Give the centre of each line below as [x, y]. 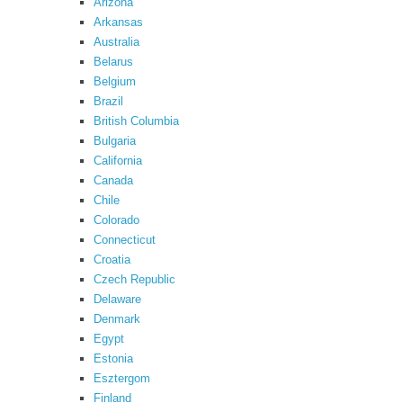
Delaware [117, 299]
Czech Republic [134, 279]
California [118, 161]
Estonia [113, 358]
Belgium [115, 81]
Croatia [112, 260]
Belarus [113, 62]
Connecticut [125, 240]
